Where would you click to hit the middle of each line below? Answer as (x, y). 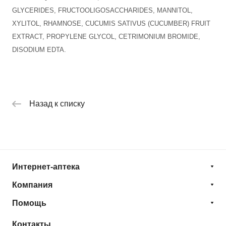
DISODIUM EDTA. (39, 50)
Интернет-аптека (46, 167)
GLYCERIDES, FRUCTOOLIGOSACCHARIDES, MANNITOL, (102, 10)
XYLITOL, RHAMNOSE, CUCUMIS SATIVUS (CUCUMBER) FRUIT (111, 23)
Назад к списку (57, 104)
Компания (32, 185)
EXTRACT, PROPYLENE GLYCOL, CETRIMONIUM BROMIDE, (106, 37)
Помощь (29, 203)
